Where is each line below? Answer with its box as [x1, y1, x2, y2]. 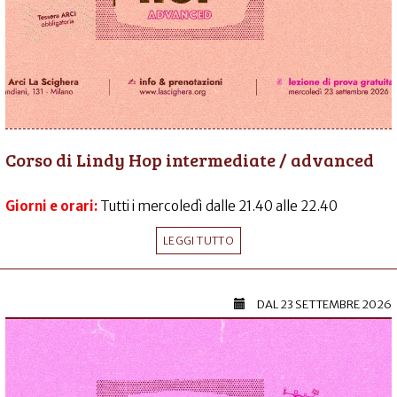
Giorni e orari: [5, 198, 100, 215]
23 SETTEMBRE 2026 [280, 297, 392, 313]
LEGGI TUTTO [163, 234, 234, 248]
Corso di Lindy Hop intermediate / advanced [5, 147, 374, 173]
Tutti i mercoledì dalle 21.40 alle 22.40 [100, 198, 338, 215]
